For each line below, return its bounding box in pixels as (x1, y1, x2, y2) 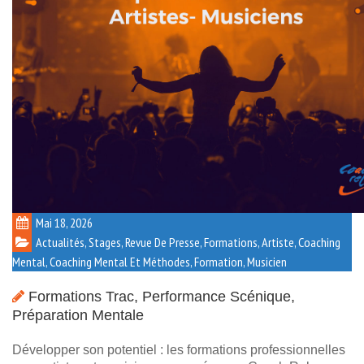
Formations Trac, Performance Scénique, (28, 288, 295, 305)
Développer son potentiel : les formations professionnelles (12, 343, 345, 357)
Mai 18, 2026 (36, 214, 93, 232)
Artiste (262, 234, 294, 251)
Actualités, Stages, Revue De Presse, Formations (36, 234, 258, 251)
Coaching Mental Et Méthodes (50, 253, 190, 271)
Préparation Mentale (12, 307, 144, 324)
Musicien (247, 253, 287, 271)
